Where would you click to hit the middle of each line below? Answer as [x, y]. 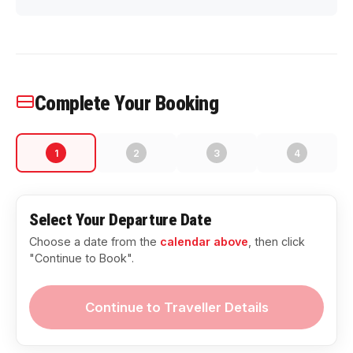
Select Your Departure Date [121, 220]
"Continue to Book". [82, 258]
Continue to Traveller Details [176, 307]
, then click [277, 242]
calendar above [204, 242]
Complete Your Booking [127, 103]
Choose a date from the [95, 242]
